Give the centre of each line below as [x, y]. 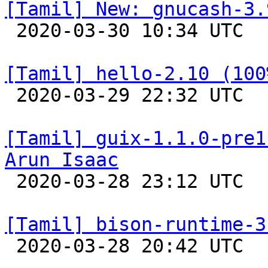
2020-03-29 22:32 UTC [10, 95]
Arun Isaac [62, 160]
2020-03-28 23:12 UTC [10, 181]
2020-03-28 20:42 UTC [10, 246]
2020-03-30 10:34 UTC [10, 31]
